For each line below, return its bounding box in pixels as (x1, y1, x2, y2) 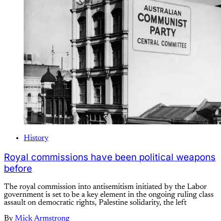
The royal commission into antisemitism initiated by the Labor (4, 183, 207, 191)
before (4, 162, 32, 174)
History (24, 134, 48, 142)
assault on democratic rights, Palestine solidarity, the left (4, 199, 186, 207)
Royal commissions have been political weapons (4, 151, 216, 163)
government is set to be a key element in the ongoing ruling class (4, 191, 214, 199)
